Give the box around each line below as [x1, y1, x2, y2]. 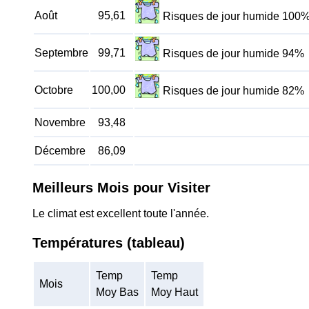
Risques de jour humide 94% [163, 48, 305, 60]
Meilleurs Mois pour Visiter [32, 180, 210, 195]
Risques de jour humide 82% [163, 85, 305, 97]
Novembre [34, 117, 86, 128]
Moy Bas [96, 286, 139, 298]
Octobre [34, 84, 73, 96]
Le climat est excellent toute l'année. [32, 208, 209, 219]
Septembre [34, 47, 88, 59]
